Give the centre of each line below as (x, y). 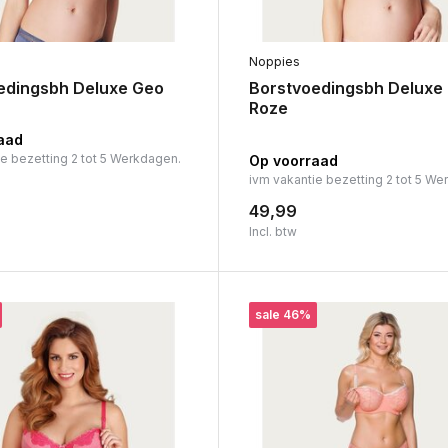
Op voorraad (293, 160)
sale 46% (282, 314)
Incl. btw (272, 231)
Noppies (274, 61)
